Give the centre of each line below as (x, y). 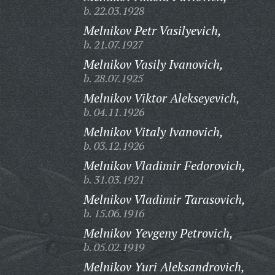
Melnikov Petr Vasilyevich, (152, 30)
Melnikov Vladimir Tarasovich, (164, 199)
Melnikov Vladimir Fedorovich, (164, 165)
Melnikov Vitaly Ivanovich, (153, 132)
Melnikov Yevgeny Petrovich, (158, 233)
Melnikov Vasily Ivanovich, (153, 64)
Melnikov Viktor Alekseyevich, (161, 98)
